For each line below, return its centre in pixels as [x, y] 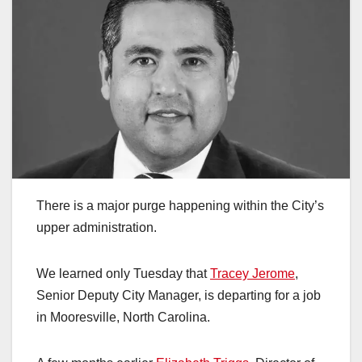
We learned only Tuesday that [123, 274]
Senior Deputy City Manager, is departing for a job [179, 296]
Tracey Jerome [253, 274]
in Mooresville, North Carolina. [123, 318]
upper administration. [97, 228]
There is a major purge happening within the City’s [180, 206]
